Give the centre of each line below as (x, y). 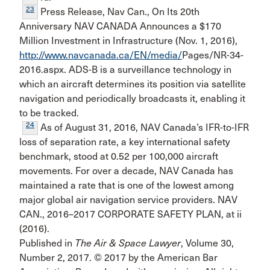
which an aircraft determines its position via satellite (133, 84)
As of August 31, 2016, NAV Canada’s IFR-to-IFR (143, 127)
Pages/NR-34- (213, 55)
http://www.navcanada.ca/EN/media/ (101, 55)
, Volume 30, (207, 243)
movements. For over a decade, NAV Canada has (126, 171)
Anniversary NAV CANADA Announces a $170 (120, 26)
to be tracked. (49, 113)
